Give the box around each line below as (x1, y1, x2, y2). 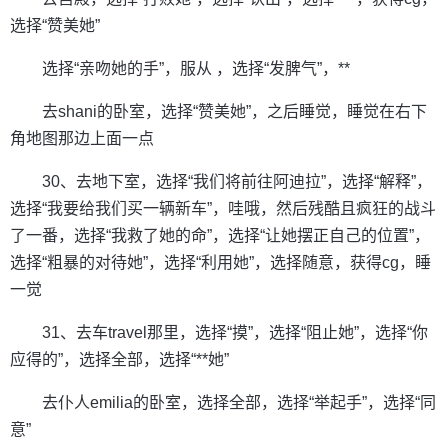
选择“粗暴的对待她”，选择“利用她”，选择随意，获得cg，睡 (10, 254, 431, 272)
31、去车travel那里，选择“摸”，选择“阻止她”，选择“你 (42, 324, 428, 342)
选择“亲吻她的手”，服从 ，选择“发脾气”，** (42, 60, 350, 78)
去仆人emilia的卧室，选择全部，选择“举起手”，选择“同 (42, 394, 436, 412)
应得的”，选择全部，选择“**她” (10, 351, 229, 369)
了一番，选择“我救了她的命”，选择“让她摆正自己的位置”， (10, 227, 430, 245)
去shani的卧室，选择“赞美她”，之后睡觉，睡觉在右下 (42, 103, 427, 121)
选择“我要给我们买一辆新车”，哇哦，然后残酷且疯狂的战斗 (10, 200, 436, 218)
